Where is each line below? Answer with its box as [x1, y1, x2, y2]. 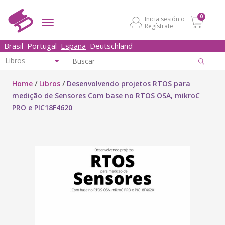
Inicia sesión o [145, 15, 185, 23]
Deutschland [90, 41, 133, 51]
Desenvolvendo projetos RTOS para [67, 79, 190, 88]
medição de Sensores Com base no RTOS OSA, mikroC [12, 91, 200, 100]
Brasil [4, 41, 23, 51]
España [61, 41, 86, 51]
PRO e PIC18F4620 [12, 103, 72, 113]
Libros [39, 79, 60, 88]
